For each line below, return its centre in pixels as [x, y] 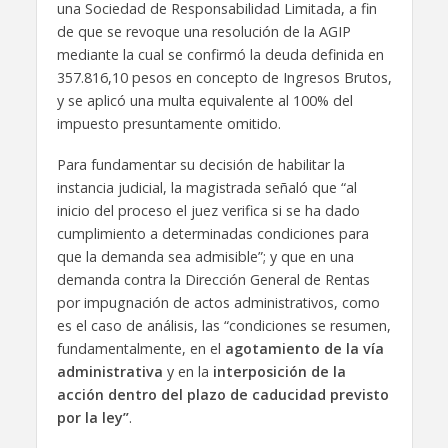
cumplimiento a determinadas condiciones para [212, 233]
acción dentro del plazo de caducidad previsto [222, 394]
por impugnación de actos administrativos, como [218, 302]
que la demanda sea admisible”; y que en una [205, 256]
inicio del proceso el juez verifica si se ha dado [208, 210]
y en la [187, 371]
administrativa [109, 371]
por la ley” [92, 417]
